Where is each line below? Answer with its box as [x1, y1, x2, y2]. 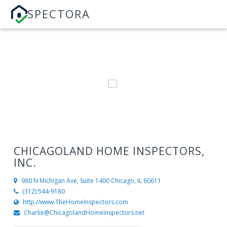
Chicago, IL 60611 [110, 176, 161, 185]
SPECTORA [27, 6, 91, 21]
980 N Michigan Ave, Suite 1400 [21, 176, 109, 185]
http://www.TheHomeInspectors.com [22, 198, 128, 207]
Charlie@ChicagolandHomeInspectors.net [23, 208, 144, 217]
